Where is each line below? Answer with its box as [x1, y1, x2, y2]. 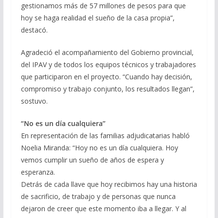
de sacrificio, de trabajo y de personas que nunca [20, 191, 176, 201]
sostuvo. [20, 96, 48, 106]
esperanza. [20, 167, 55, 177]
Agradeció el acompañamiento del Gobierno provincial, [20, 47, 194, 57]
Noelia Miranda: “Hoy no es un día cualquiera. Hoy [20, 143, 178, 152]
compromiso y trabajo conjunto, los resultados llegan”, [20, 84, 195, 93]
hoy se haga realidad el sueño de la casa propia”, [20, 13, 175, 22]
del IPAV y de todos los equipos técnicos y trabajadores [20, 59, 196, 69]
